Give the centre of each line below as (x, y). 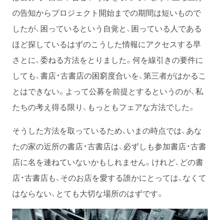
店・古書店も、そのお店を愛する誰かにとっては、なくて (109, 177)
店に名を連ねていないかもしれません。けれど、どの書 (108, 161)
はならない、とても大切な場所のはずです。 (88, 193)
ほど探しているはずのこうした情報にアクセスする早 (107, 43)
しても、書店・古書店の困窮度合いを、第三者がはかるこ (109, 75)
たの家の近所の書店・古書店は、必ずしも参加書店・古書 (109, 146)
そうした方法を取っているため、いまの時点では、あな (107, 130)
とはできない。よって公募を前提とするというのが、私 (108, 91)
